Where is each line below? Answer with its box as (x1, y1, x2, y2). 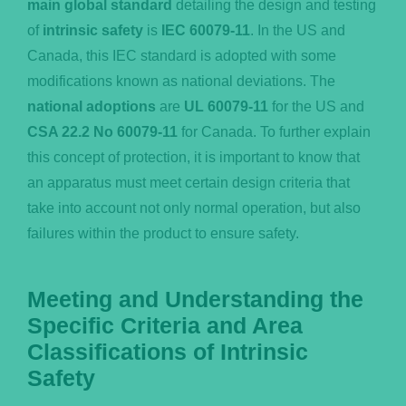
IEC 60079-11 (160, 22, 250, 38)
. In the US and (249, 22, 345, 38)
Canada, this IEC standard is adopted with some (26, 47, 336, 63)
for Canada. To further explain (177, 123, 371, 140)
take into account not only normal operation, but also (26, 199, 361, 216)
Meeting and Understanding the (26, 287, 363, 313)
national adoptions (26, 98, 156, 114)
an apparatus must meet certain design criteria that (26, 174, 350, 190)
